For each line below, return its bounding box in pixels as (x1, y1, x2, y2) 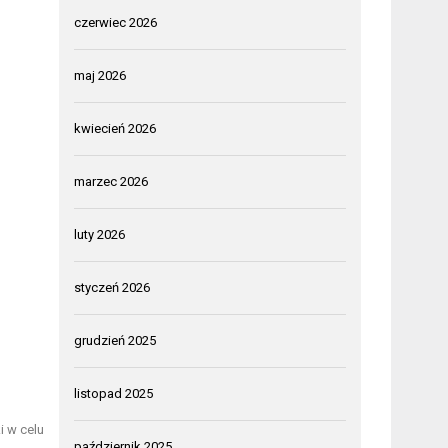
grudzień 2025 (74, 333, 157, 349)
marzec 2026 (74, 174, 149, 190)
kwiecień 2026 (74, 121, 157, 137)
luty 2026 (74, 227, 126, 243)
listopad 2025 (74, 386, 154, 402)
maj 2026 (74, 68, 127, 84)
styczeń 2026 (74, 280, 151, 296)
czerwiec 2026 (74, 15, 158, 31)
